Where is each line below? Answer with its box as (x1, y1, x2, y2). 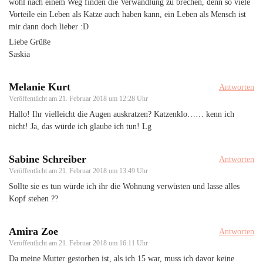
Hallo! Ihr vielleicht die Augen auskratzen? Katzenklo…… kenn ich (9, 109, 234, 119)
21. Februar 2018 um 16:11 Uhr (59, 238, 148, 247)
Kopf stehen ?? (9, 194, 58, 203)
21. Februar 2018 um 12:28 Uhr (59, 94, 148, 103)
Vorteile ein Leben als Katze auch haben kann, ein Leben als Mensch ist (9, 9, 246, 19)
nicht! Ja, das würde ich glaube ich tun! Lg (9, 122, 151, 131)
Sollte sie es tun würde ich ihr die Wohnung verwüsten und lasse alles (9, 181, 240, 191)
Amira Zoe (9, 225, 58, 237)
